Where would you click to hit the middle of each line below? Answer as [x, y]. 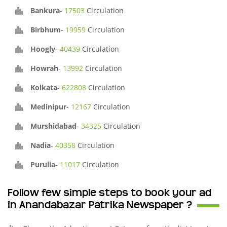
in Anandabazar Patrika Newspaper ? [100, 205]
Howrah [44, 68]
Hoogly [43, 49]
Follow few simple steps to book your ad [109, 193]
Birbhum [46, 30]
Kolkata [44, 87]
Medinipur [48, 107]
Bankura [45, 10]
